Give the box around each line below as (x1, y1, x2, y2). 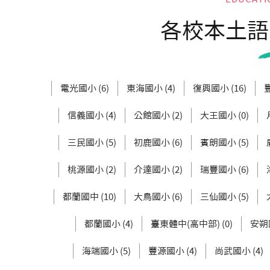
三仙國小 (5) (200, 192, 249, 201)
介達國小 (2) (134, 165, 183, 174)
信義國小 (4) (67, 111, 116, 120)
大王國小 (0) (200, 111, 249, 120)
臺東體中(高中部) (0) (150, 219, 233, 228)
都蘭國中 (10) (63, 192, 116, 201)
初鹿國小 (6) (134, 138, 183, 147)
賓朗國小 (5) (200, 138, 249, 147)
